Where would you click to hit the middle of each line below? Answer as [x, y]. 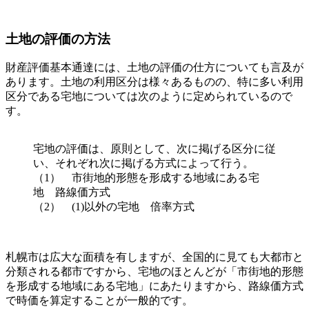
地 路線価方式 [72, 192]
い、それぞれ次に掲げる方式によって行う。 [143, 163]
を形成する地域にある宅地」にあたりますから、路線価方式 [154, 286]
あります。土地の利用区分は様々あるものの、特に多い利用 [154, 82]
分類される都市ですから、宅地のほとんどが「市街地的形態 [154, 272]
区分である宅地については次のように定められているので [149, 97]
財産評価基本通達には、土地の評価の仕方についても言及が [154, 68]
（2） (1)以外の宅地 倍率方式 [114, 207]
